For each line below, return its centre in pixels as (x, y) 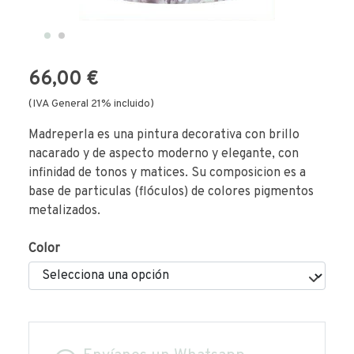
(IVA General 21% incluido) (91, 104)
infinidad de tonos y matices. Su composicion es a (167, 173)
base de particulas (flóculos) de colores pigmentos (171, 192)
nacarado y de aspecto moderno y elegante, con (164, 154)
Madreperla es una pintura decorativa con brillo (164, 135)
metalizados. (64, 211)
